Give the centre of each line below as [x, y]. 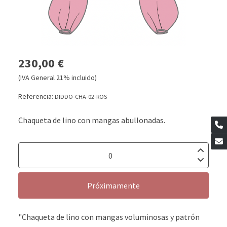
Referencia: [36, 97]
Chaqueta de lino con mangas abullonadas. [92, 120]
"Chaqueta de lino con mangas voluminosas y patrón [109, 217]
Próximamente [113, 186]
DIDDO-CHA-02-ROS [81, 97]
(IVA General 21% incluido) [58, 78]
